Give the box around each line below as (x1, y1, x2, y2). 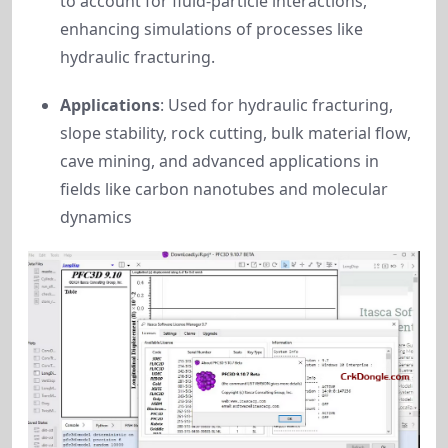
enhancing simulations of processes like (60, 18, 363, 40)
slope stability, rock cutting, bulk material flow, (60, 122, 411, 144)
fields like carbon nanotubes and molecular (60, 178, 388, 200)
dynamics (60, 206, 132, 228)
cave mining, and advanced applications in (60, 150, 379, 172)
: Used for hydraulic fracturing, (160, 94, 393, 116)
